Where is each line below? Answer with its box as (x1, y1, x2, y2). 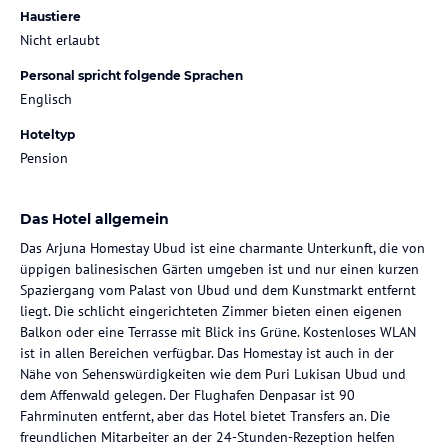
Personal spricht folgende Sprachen (20, 67, 243, 83)
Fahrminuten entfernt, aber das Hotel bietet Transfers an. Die (20, 406, 390, 425)
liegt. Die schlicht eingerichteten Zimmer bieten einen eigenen (20, 301, 402, 320)
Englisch (20, 89, 72, 108)
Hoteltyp (20, 126, 75, 142)
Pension (20, 148, 68, 167)
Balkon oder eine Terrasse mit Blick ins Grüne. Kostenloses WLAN (20, 322, 416, 341)
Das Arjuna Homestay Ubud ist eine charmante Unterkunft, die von (20, 238, 425, 257)
